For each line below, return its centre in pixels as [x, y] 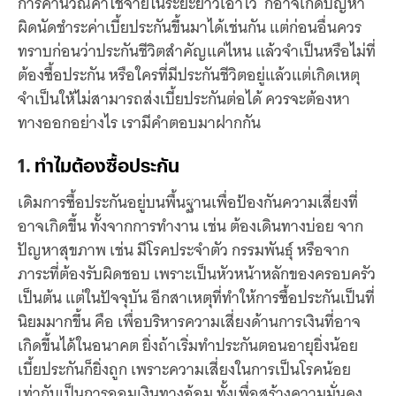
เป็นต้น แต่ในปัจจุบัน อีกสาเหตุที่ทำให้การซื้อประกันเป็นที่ [196, 297]
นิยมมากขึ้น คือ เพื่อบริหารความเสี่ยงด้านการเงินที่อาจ [189, 321]
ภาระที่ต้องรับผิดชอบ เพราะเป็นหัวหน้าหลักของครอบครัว [197, 274]
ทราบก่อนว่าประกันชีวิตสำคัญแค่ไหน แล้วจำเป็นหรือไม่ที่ [197, 51]
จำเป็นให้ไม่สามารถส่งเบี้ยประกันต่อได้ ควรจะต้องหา [184, 99]
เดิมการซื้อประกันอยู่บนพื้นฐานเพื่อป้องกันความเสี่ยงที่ [188, 202]
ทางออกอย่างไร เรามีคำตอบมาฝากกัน [139, 122]
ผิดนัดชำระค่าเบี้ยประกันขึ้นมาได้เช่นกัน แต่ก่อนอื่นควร [190, 27]
